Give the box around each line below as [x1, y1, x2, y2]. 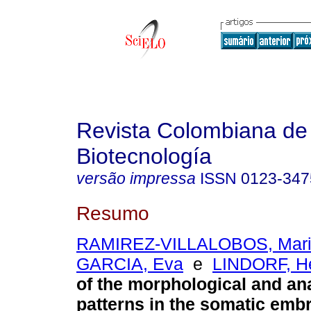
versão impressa [76, 169, 196, 187]
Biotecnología [76, 144, 212, 169]
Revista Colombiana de [76, 118, 308, 143]
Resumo [76, 201, 149, 224]
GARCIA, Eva [76, 254, 183, 274]
